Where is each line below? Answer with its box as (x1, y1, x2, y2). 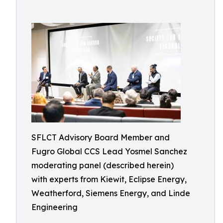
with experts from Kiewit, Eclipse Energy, (31, 174, 187, 184)
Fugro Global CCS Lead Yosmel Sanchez (31, 146, 187, 156)
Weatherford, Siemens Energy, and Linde (31, 188, 190, 198)
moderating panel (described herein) (31, 160, 174, 170)
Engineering (31, 202, 78, 212)
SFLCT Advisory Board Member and (31, 132, 170, 142)
